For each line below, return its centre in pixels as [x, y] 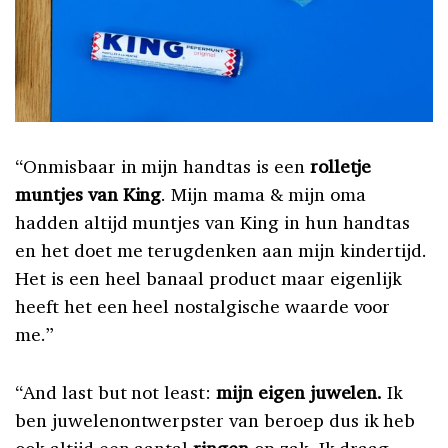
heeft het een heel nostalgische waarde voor [203, 306]
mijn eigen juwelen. [299, 392]
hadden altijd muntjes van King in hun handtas [213, 222]
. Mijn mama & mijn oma [263, 194]
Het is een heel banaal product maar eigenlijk [209, 278]
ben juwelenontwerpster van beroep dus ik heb [215, 420]
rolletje [340, 166]
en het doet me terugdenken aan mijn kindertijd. [221, 250]
